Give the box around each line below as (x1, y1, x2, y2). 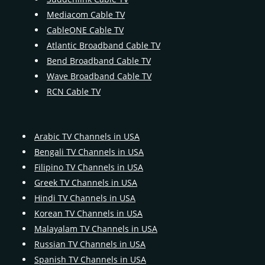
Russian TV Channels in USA (34, 238, 146, 250)
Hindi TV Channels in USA (34, 192, 135, 203)
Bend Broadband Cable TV (47, 55, 151, 66)
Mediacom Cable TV (47, 9, 125, 20)
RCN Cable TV (47, 86, 101, 97)
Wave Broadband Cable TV (47, 70, 151, 82)
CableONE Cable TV (47, 24, 124, 35)
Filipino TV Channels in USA (34, 161, 143, 173)
